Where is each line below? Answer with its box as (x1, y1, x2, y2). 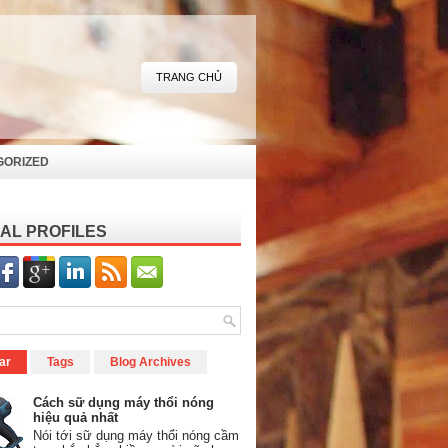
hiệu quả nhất (33, 410, 119, 426)
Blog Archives (110, 355, 191, 369)
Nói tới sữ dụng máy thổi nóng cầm (33, 427, 240, 443)
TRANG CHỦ (156, 71, 222, 83)
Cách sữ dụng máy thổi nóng (33, 395, 215, 411)
